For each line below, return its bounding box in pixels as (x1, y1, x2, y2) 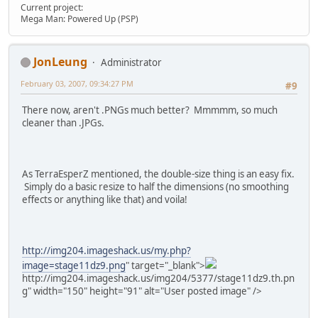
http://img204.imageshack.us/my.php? (22, 244, 191, 258)
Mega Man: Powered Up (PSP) (21, 12, 138, 25)
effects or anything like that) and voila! (22, 193, 187, 207)
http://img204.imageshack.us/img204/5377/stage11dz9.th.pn (22, 272, 295, 285)
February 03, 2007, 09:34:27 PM (21, 77, 133, 89)
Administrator (101, 55, 162, 69)
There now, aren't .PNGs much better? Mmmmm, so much (22, 104, 278, 117)
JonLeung (33, 53, 87, 70)
